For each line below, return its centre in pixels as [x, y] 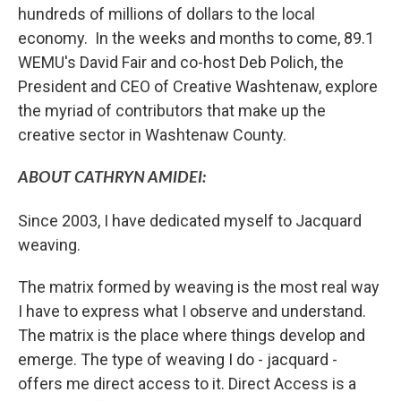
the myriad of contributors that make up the [172, 110]
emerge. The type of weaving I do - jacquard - [178, 359]
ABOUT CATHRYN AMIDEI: [112, 178]
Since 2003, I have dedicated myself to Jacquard [190, 220]
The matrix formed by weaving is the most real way [199, 286]
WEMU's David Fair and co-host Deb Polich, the [181, 62]
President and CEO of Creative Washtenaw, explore [198, 86]
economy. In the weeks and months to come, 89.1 [196, 38]
